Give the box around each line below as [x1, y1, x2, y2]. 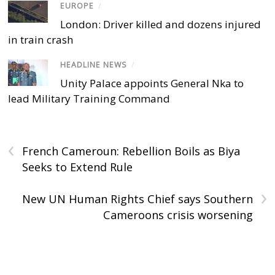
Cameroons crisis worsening [103, 207, 253, 222]
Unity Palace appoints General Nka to [60, 76, 244, 90]
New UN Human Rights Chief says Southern [21, 191, 253, 206]
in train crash [8, 32, 74, 47]
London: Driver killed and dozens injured [60, 17, 261, 31]
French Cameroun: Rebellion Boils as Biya [22, 143, 241, 158]
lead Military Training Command [8, 91, 171, 106]
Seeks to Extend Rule [22, 159, 133, 174]
